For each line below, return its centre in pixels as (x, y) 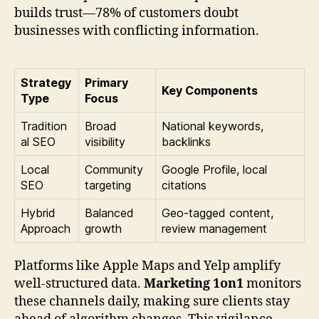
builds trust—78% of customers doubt (126, 13)
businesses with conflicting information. (137, 31)
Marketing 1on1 (194, 283)
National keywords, (213, 126)
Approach (46, 228)
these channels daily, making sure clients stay (152, 301)
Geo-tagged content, (218, 213)
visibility (105, 141)
